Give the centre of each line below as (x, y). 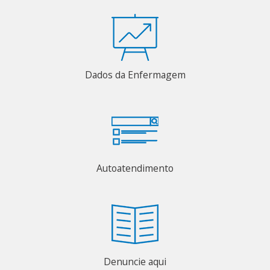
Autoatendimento (135, 168)
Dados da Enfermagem (135, 74)
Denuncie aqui (135, 261)
